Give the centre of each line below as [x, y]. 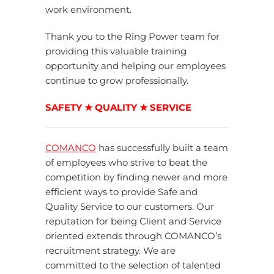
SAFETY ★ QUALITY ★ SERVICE [118, 107]
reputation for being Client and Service [133, 221]
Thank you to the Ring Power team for [132, 36]
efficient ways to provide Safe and [121, 192]
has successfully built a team [162, 148]
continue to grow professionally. [117, 80]
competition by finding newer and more [136, 177]
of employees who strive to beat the [126, 162]
